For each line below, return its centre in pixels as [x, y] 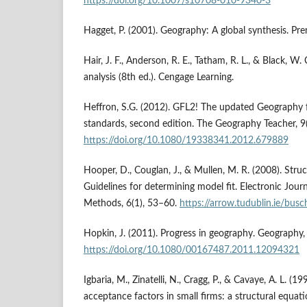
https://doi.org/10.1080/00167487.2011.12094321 [192, 250]
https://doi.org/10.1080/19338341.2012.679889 [186, 140]
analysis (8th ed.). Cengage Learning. [159, 77]
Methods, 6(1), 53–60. [132, 203]
